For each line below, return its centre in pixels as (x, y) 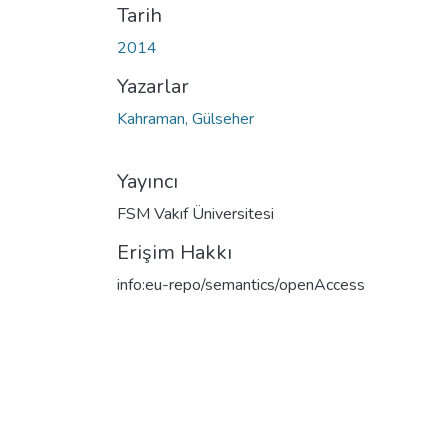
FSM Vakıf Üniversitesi (195, 213)
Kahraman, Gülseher (185, 118)
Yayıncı (147, 181)
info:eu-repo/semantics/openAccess (241, 284)
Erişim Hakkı (174, 252)
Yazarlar (153, 86)
